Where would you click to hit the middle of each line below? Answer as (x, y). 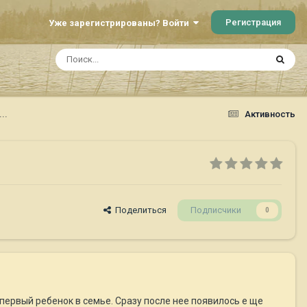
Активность (270, 114)
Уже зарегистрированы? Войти (121, 23)
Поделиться (139, 210)
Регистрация (253, 22)
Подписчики (216, 210)
